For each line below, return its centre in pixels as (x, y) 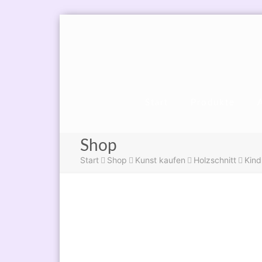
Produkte (213, 103)
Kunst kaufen (160, 160)
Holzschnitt (215, 160)
